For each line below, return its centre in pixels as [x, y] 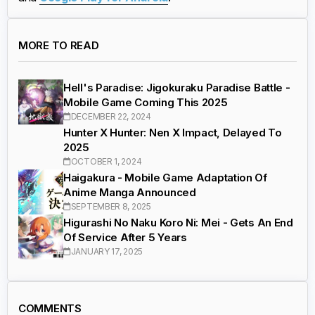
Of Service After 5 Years [125, 238]
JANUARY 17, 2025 [107, 252]
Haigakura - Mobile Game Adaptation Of [165, 178]
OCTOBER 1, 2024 [106, 162]
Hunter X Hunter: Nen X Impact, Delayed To [173, 133]
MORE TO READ [59, 45]
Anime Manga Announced [130, 193]
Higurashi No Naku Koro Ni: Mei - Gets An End [178, 223]
